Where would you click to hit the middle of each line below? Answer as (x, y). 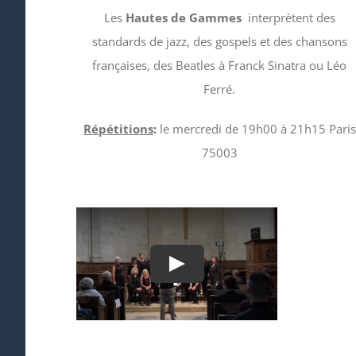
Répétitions (118, 128)
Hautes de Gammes (186, 17)
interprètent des (291, 17)
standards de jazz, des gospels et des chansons (219, 41)
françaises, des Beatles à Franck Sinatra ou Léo (220, 65)
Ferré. (220, 89)
